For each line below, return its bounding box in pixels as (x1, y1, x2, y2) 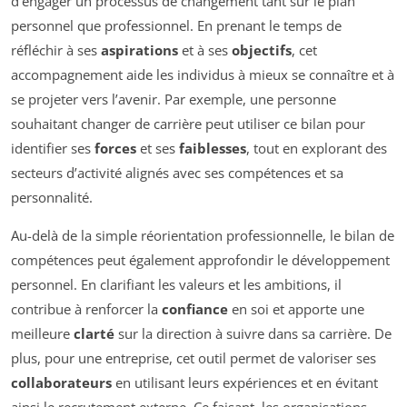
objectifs (232, 40, 292, 59)
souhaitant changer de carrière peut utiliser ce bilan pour (11, 114, 365, 133)
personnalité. (11, 187, 93, 206)
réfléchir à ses (11, 40, 101, 59)
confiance (162, 299, 228, 318)
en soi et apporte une (228, 299, 364, 318)
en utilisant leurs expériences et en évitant (112, 372, 378, 392)
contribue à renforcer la (11, 299, 162, 318)
